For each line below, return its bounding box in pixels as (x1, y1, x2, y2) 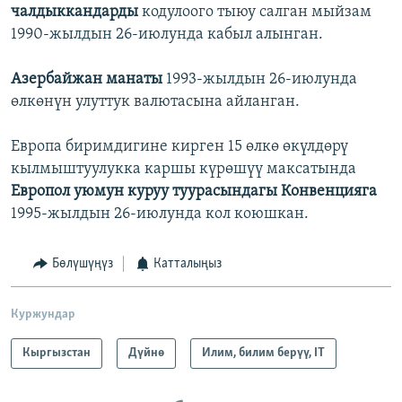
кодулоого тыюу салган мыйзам (142, 4, 371, 22)
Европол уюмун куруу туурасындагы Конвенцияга (11, 183, 377, 201)
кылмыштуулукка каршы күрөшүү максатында (11, 161, 356, 179)
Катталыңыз (153, 257, 222, 272)
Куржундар (11, 307, 75, 321)
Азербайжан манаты (11, 71, 166, 89)
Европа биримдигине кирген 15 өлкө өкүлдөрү (11, 138, 348, 156)
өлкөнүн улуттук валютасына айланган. (11, 93, 300, 111)
